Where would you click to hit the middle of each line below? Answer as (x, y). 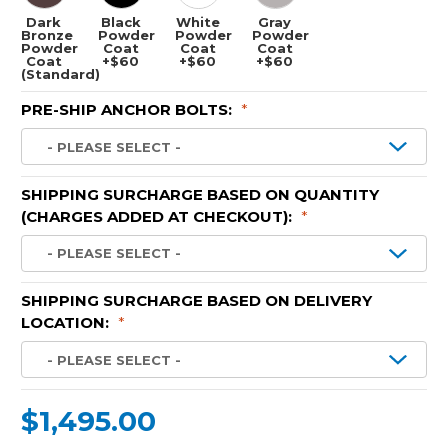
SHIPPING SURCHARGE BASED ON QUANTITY (200, 194)
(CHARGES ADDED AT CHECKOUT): (158, 216)
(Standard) (60, 73)
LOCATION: (67, 323)
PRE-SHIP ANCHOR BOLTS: (128, 110)
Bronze (47, 34)
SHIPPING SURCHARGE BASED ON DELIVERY (196, 301)
